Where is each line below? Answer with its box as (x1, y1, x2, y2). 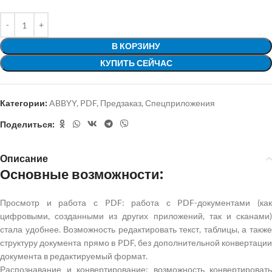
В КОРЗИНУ (112, 41, 160, 52)
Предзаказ (100, 98, 141, 109)
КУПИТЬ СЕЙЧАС (100, 58, 172, 69)
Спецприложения (145, 98, 215, 109)
